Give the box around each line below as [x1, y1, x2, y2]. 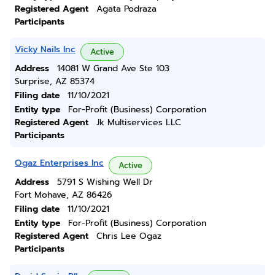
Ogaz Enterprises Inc [15, 157, 104, 169]
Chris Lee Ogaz [96, 230, 161, 242]
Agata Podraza [96, 2, 157, 15]
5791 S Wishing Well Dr [57, 176, 153, 188]
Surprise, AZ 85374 [15, 75, 95, 88]
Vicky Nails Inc [15, 43, 76, 56]
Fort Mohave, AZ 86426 [15, 188, 112, 201]
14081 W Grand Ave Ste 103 [57, 62, 169, 75]
